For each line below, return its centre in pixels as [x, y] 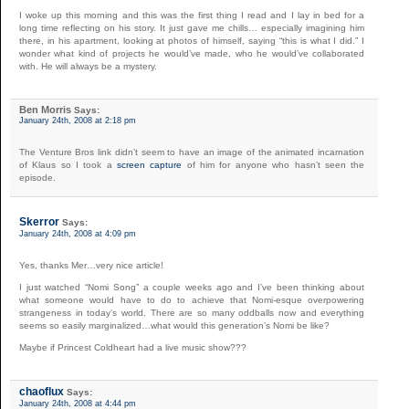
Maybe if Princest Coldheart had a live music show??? [133, 347]
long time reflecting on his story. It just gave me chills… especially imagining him [192, 27]
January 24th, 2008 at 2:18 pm [78, 120]
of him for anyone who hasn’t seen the [273, 164]
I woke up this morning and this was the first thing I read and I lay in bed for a [192, 15]
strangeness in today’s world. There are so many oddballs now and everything [192, 312]
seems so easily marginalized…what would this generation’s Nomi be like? [174, 325]
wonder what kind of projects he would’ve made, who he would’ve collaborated [192, 53]
